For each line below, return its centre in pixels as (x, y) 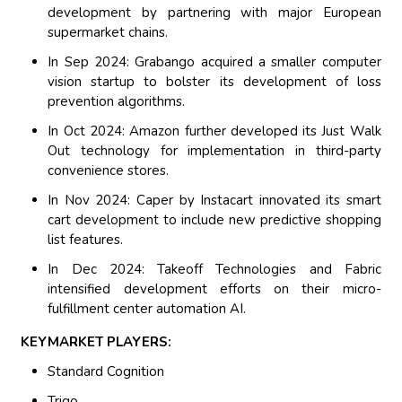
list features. (86, 240)
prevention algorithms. (117, 102)
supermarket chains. (108, 33)
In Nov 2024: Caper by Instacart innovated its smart (214, 201)
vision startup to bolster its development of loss (214, 82)
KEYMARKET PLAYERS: (96, 342)
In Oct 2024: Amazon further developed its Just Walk (214, 131)
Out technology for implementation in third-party (214, 151)
